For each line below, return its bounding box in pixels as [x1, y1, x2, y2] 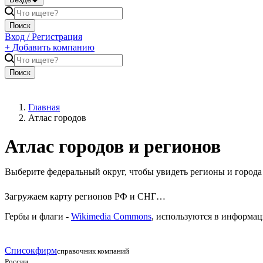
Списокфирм [5, 245, 57, 256]
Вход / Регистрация [5, 31, 82, 42]
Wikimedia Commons [71, 211, 151, 222]
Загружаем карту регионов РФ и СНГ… [5, 191, 166, 202]
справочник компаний [57, 247, 129, 256]
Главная [28, 102, 60, 112]
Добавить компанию [12, 42, 95, 52]
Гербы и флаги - [5, 211, 71, 222]
